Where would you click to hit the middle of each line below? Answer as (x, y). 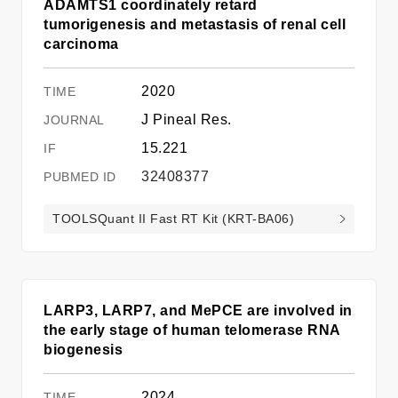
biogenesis (83, 349)
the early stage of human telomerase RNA (192, 330)
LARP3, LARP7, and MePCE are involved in (198, 310)
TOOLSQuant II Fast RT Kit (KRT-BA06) (173, 218)
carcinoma (81, 44)
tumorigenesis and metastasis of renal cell (195, 24)
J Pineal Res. (187, 119)
